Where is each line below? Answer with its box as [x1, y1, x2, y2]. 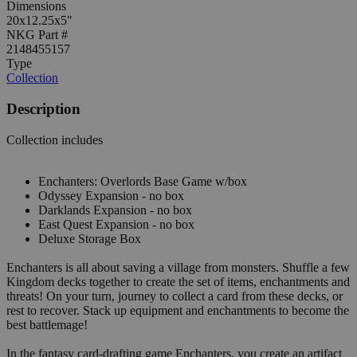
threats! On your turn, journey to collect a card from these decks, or [6, 288, 343, 303]
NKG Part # [6, 28, 68, 42]
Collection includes [6, 132, 103, 147]
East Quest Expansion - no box [38, 217, 194, 231]
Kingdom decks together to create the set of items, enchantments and [6, 274, 350, 288]
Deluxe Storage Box [38, 231, 141, 245]
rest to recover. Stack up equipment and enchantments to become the [6, 303, 349, 317]
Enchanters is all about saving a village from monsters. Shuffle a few [6, 260, 350, 274]
